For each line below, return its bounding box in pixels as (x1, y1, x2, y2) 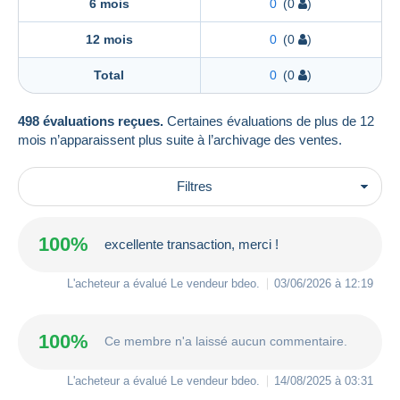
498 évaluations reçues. (18, 112, 163, 129)
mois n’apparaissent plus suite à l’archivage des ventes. (18, 131, 342, 147)
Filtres (177, 178, 212, 194)
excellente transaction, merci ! (104, 237, 279, 253)
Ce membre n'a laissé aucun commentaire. (104, 334, 347, 349)
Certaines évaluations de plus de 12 (163, 112, 374, 129)
